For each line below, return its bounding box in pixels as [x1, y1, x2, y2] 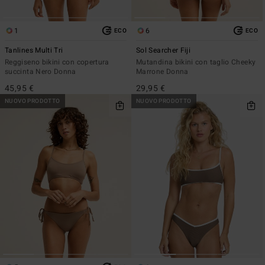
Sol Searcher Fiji [136, 44, 191, 56]
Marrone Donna [136, 66, 189, 77]
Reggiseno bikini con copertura [5, 56, 109, 67]
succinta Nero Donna [5, 66, 76, 77]
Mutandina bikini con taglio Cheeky [136, 56, 256, 67]
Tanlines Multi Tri [5, 44, 63, 56]
